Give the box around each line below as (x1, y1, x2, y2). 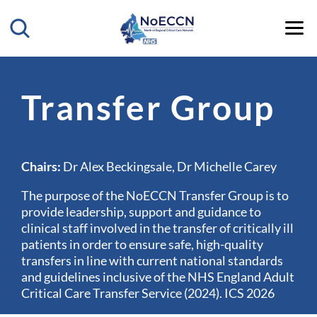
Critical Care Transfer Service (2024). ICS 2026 (21, 285, 275, 301)
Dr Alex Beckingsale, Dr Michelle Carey (61, 158, 277, 174)
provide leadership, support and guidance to (21, 204, 261, 219)
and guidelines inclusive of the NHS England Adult (21, 269, 294, 284)
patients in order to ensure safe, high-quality (21, 236, 263, 252)
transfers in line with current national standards (21, 253, 283, 268)
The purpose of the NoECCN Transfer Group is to (21, 188, 289, 203)
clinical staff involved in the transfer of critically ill (21, 220, 294, 236)
